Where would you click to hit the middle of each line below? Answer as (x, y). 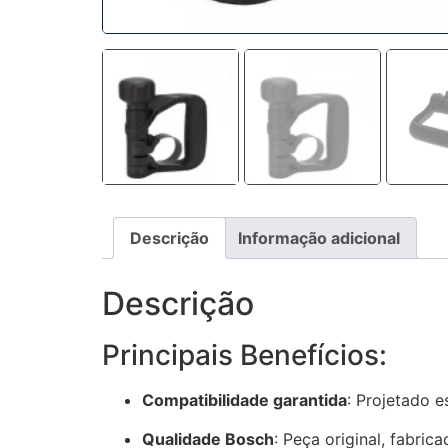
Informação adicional (319, 238)
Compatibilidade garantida (244, 400)
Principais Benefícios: (244, 355)
